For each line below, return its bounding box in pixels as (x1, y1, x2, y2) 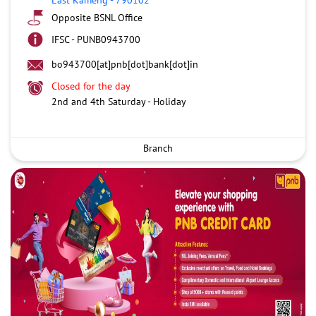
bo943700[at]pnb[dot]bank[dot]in (51, 57, 198, 71)
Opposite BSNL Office (51, 11, 142, 24)
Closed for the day (51, 79, 130, 92)
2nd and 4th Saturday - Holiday (51, 95, 186, 108)
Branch (143, 141, 173, 154)
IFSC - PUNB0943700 (51, 32, 140, 46)
